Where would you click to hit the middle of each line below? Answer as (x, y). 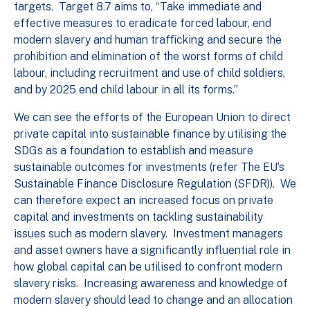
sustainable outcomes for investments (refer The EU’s (149, 167)
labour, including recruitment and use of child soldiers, (149, 73)
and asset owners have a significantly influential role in (152, 250)
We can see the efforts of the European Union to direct (152, 117)
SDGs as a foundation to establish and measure (134, 150)
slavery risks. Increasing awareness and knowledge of (151, 283)
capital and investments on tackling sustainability (138, 217)
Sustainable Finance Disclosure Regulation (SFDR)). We (155, 183)
